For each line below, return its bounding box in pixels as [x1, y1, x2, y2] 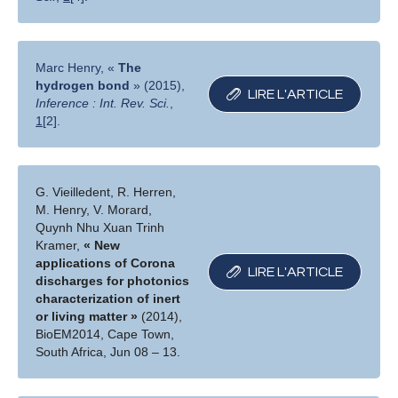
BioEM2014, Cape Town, [36, 327, 175, 342]
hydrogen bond [36, 78, 131, 93]
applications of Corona [36, 256, 176, 271]
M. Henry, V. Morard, [36, 203, 153, 218]
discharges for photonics [36, 274, 190, 289]
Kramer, [36, 238, 84, 253]
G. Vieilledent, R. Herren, [36, 185, 177, 200]
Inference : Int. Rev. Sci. [36, 96, 171, 111]
